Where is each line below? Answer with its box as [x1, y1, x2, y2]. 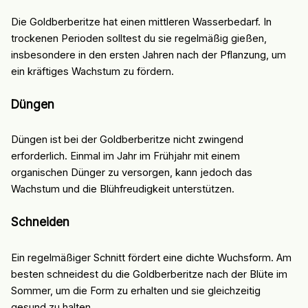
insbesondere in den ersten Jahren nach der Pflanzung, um [10, 48, 286, 61]
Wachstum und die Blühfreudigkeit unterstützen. [10, 183, 234, 196]
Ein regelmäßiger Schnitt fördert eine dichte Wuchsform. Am [10, 251, 291, 264]
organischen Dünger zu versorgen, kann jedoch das [10, 166, 252, 179]
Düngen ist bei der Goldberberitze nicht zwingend [10, 133, 243, 146]
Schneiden [10, 214, 69, 230]
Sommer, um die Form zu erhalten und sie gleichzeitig [10, 284, 261, 297]
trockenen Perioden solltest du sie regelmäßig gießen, [10, 32, 267, 45]
